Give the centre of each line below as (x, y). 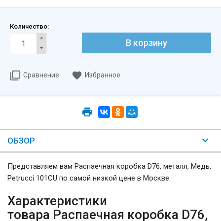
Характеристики (57, 201)
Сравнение (41, 75)
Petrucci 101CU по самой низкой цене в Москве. (90, 178)
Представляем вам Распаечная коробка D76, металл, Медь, (109, 166)
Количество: (29, 26)
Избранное (103, 75)
